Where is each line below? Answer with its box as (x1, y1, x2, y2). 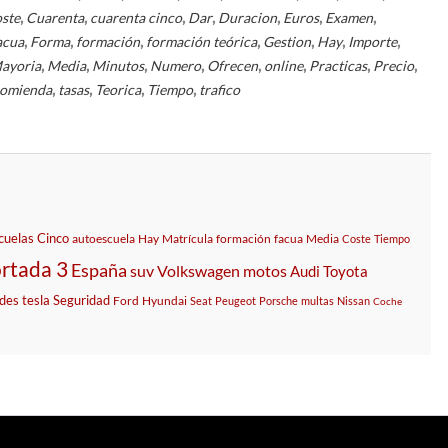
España (71, 259, 127, 281)
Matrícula (162, 230, 213, 246)
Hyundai (142, 292, 187, 308)
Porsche (259, 293, 298, 307)
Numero (150, 56, 202, 74)
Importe (348, 32, 398, 50)
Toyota (323, 261, 368, 280)
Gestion (263, 32, 312, 50)
